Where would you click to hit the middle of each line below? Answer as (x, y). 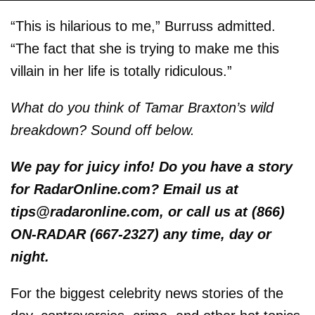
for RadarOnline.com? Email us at (124, 189)
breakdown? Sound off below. (103, 130)
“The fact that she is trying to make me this (145, 49)
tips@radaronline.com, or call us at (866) (148, 212)
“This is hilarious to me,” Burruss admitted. (143, 26)
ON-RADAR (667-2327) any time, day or (141, 234)
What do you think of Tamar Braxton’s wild (142, 108)
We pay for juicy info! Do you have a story (152, 167)
